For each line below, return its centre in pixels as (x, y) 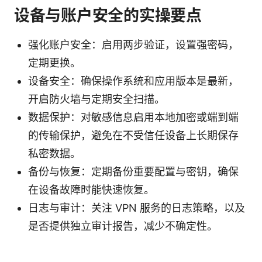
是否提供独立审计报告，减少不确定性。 (123, 226)
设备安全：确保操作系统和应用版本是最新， (133, 81)
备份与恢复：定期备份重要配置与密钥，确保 (133, 171)
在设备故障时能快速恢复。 (91, 189)
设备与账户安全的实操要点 (108, 15)
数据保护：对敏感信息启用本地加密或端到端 (133, 117)
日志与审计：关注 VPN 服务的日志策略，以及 (137, 208)
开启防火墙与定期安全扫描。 (96, 99)
